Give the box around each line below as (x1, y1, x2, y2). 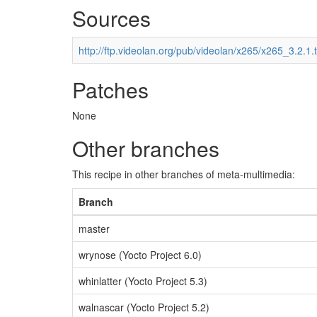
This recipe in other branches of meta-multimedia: (72, 167, 295, 181)
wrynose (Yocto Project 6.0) (79, 248, 202, 262)
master (79, 221, 110, 236)
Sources (72, 3, 151, 33)
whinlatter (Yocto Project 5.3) (79, 274, 207, 288)
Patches (72, 74, 149, 105)
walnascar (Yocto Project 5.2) (79, 300, 209, 314)
